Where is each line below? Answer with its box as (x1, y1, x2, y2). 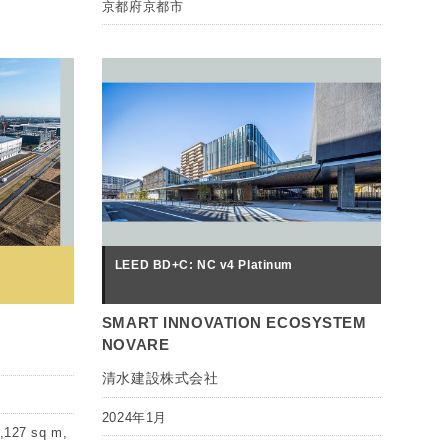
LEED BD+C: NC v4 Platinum (114, 258, 293, 273)
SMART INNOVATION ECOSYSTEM (101, 314, 367, 332)
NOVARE (101, 336, 170, 354)
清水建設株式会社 (101, 370, 219, 387)
